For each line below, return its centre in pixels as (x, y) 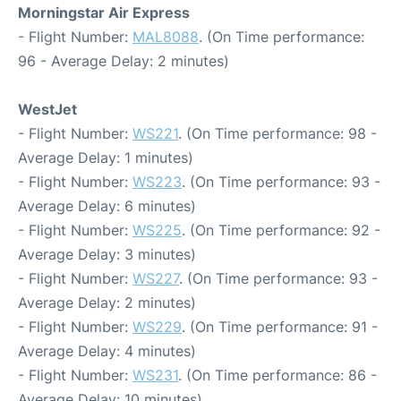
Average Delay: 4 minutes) (107, 350)
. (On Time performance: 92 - (281, 230)
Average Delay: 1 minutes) (106, 157)
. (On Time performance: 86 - (277, 375)
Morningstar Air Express (104, 12)
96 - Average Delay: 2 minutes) (124, 60)
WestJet (47, 109)
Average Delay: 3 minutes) (107, 254)
